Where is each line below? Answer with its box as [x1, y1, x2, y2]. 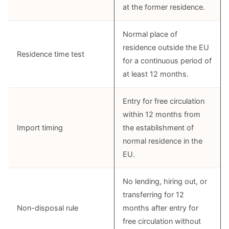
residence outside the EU [123, 43, 209, 52]
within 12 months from [123, 110, 200, 119]
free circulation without [123, 217, 201, 226]
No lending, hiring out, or [123, 177, 207, 186]
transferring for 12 [123, 190, 184, 199]
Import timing [17, 123, 63, 132]
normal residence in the [123, 136, 202, 146]
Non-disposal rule [17, 203, 78, 213]
